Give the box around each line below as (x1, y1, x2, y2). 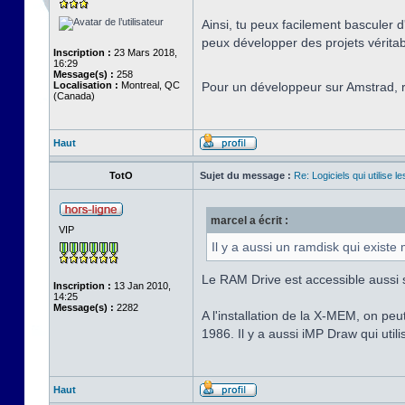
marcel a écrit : (211, 214, 288, 227)
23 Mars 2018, (111, 47, 177, 58)
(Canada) (53, 90, 95, 101)
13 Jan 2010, (111, 280, 171, 291)
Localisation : (53, 80, 118, 90)
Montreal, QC (118, 80, 180, 90)
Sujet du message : (200, 170, 291, 181)
